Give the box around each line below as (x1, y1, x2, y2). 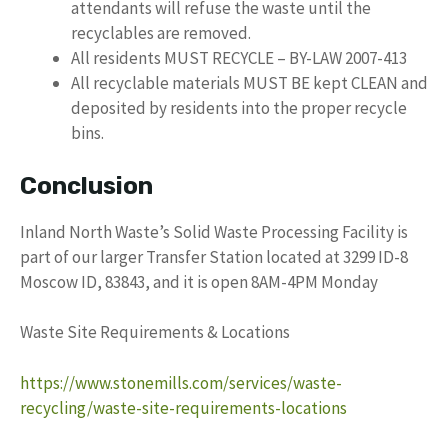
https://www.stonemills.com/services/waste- (20, 371, 342, 394)
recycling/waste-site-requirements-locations (20, 396, 347, 419)
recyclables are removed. (71, 22, 251, 45)
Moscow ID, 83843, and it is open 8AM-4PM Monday (20, 270, 378, 293)
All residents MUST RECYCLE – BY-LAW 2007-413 (71, 47, 407, 70)
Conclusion (20, 171, 153, 200)
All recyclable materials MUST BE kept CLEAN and (71, 72, 428, 95)
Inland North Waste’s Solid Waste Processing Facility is (20, 220, 408, 243)
